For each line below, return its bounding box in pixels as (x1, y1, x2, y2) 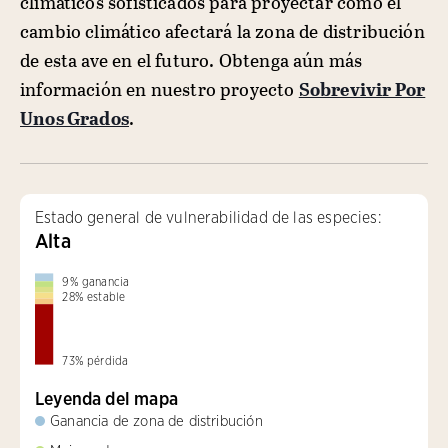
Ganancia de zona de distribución (50, 411, 263, 430)
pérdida (86, 353, 128, 368)
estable (86, 289, 126, 304)
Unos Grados (20, 104, 129, 132)
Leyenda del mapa (35, 387, 178, 409)
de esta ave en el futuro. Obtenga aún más (20, 46, 363, 74)
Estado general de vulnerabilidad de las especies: (35, 207, 381, 227)
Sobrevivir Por (298, 75, 426, 103)
